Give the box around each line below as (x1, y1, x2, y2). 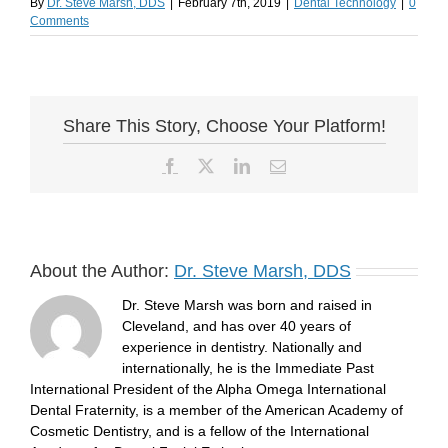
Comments (30, 14, 89, 28)
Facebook (177, 156, 239, 173)
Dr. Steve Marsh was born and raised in (122, 296, 372, 313)
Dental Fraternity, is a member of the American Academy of (30, 401, 403, 418)
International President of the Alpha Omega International (30, 380, 386, 397)
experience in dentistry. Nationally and (122, 338, 362, 355)
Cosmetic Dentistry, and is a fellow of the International (30, 422, 369, 439)
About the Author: (30, 260, 174, 281)
